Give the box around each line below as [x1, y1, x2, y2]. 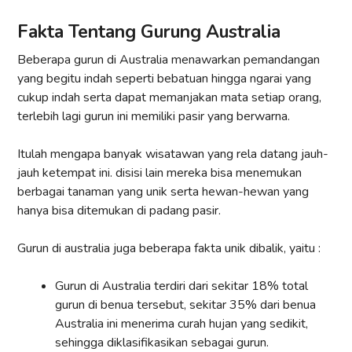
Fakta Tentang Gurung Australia [17, 20, 280, 45]
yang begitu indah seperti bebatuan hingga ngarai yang [17, 70, 311, 88]
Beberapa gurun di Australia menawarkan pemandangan [17, 51, 320, 69]
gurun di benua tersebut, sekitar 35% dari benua [55, 296, 316, 314]
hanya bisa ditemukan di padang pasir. [17, 202, 221, 220]
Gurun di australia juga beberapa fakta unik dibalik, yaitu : [17, 240, 321, 258]
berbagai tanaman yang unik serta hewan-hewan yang [17, 183, 309, 201]
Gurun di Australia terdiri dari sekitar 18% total [55, 277, 308, 295]
